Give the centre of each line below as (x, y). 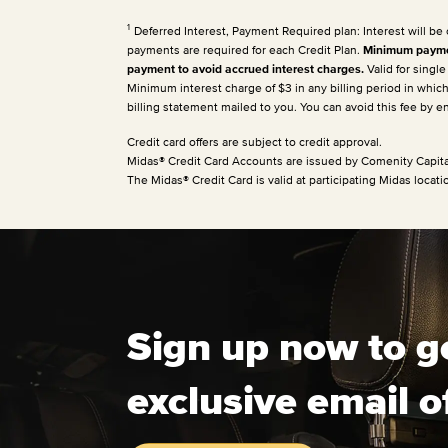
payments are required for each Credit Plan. (245, 49)
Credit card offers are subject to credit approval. (254, 141)
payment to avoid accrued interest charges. (245, 68)
